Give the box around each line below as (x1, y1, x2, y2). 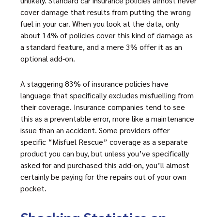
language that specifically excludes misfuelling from (20, 90, 194, 100)
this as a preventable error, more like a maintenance (20, 113, 194, 124)
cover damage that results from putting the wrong (20, 7, 191, 17)
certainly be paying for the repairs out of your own (20, 171, 186, 182)
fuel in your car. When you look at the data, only (20, 18, 179, 29)
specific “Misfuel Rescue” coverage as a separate (20, 137, 188, 147)
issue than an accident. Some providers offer (20, 125, 170, 135)
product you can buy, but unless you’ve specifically (20, 148, 189, 158)
